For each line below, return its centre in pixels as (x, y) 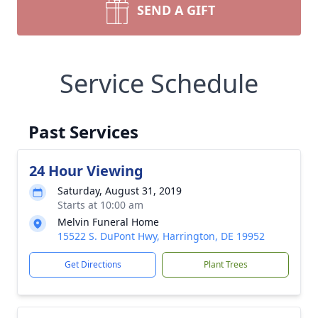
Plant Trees (225, 264)
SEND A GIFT (176, 10)
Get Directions (93, 264)
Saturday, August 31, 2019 (120, 191)
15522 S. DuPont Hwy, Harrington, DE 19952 (161, 236)
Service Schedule (159, 83)
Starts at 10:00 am (100, 205)
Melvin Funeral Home (108, 222)
